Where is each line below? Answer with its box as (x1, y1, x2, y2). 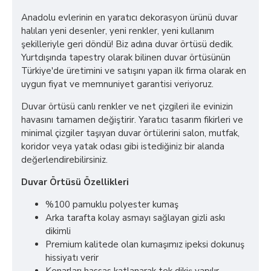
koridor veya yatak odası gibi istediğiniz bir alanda (21, 140, 224, 153)
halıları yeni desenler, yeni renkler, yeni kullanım (21, 25, 214, 38)
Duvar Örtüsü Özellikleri (21, 176, 129, 189)
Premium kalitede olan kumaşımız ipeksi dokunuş (45, 238, 244, 251)
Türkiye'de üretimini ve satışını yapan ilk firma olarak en (21, 65, 246, 77)
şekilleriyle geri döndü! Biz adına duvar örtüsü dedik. (21, 38, 233, 51)
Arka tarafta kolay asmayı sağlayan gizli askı (45, 212, 225, 224)
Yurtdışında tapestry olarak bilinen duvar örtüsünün (21, 51, 230, 64)
